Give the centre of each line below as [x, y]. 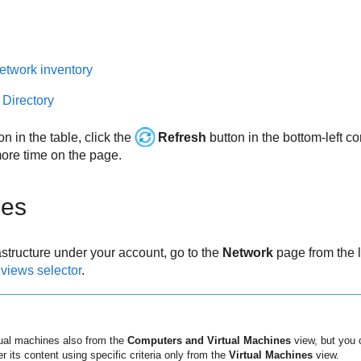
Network [247, 253]
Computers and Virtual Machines [209, 340]
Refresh [182, 138]
